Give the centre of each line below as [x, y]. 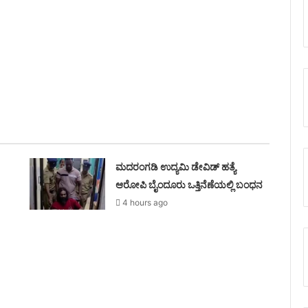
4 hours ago [145, 202]
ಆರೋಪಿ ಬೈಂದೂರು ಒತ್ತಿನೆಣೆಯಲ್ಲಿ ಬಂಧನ [189, 185]
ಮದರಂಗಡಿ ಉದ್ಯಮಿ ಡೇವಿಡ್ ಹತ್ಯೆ [176, 167]
